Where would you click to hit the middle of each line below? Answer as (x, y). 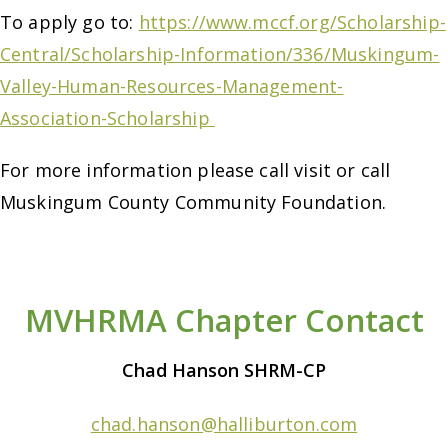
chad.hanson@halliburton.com (224, 423)
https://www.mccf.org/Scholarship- (292, 21)
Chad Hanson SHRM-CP (224, 369)
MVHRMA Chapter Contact (224, 320)
